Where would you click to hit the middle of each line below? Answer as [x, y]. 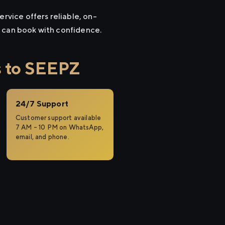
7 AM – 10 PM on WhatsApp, [60, 127]
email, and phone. [42, 137]
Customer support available [59, 118]
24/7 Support [42, 104]
